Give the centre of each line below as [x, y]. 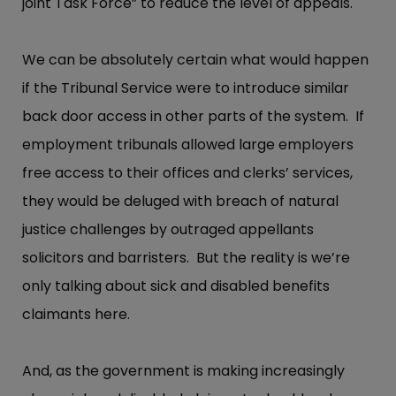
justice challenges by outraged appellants [168, 230]
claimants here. [76, 315]
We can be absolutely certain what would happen [195, 60]
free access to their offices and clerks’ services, [187, 173]
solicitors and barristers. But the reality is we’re [186, 258]
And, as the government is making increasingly [183, 371]
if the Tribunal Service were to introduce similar [186, 88]
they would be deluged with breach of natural [180, 202]
